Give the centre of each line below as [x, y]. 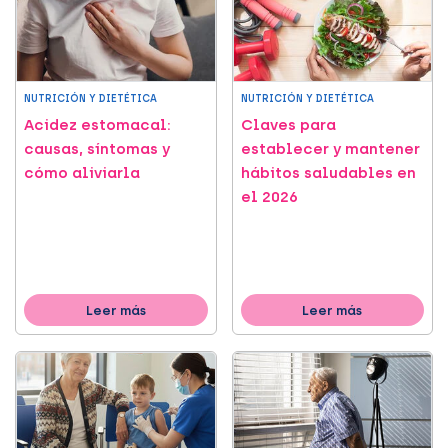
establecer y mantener [330, 149]
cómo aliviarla [82, 173]
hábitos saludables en [328, 173]
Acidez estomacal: [97, 125]
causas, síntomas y [97, 149]
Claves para [288, 125]
